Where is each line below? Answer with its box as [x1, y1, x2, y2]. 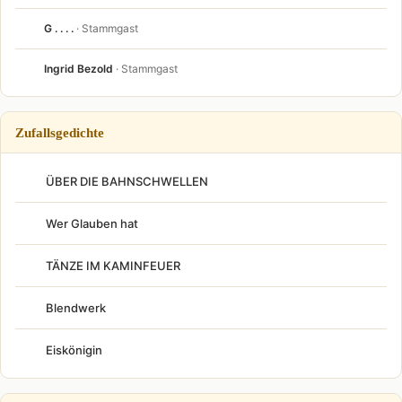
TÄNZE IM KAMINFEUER [46, 258, 180, 273]
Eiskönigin [46, 342, 102, 357]
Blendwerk [46, 300, 106, 315]
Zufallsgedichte [15, 124, 104, 140]
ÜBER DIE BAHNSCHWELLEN [46, 173, 208, 188]
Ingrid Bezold [44, 62, 113, 75]
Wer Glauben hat [46, 215, 138, 231]
